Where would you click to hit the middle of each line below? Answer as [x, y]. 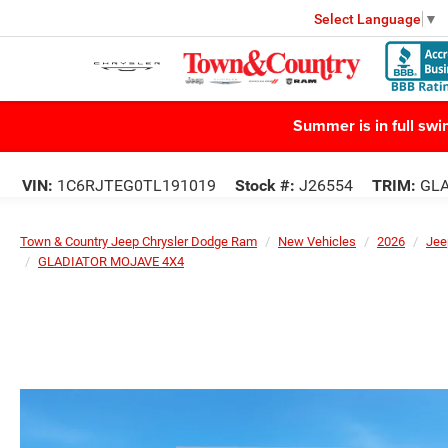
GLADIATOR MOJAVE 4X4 [111, 261]
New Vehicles [317, 241]
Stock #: [265, 185]
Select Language [367, 18]
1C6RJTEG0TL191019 [134, 185]
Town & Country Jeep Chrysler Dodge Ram [138, 241]
